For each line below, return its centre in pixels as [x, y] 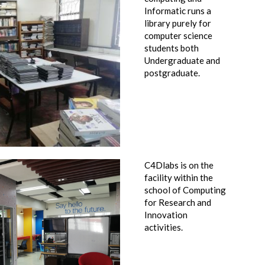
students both [172, 48]
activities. [164, 227]
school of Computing [185, 190]
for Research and [178, 202]
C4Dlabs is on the [179, 165]
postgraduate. [172, 73]
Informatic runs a [178, 11]
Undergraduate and [182, 60]
